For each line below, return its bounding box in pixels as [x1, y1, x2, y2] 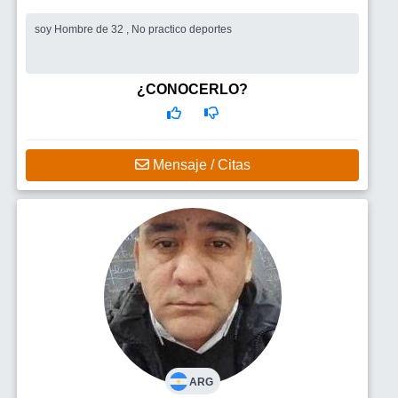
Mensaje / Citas [148, 157, 251, 172]
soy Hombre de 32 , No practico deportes [35, 23, 232, 36]
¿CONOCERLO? [137, 82, 248, 97]
